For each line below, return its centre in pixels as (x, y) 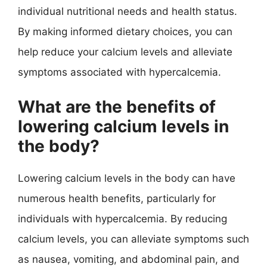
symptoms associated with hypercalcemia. (119, 72)
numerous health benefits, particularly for (117, 198)
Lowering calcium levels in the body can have (127, 178)
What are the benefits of (117, 107)
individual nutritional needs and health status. (128, 11)
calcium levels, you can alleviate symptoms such (133, 239)
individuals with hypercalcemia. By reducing (122, 219)
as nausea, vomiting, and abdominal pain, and (129, 259)
